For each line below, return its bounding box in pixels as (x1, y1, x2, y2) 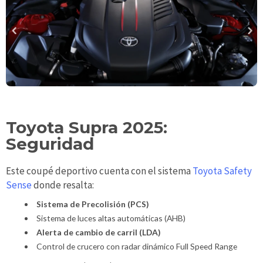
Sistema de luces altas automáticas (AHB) (36, 213, 186, 224)
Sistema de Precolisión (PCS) (36, 199, 149, 210)
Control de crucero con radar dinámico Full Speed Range (36, 241, 237, 252)
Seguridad (6, 134, 94, 154)
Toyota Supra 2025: (6, 117, 167, 138)
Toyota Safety (191, 164, 252, 177)
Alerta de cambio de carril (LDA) (36, 227, 161, 238)
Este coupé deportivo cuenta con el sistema (6, 164, 191, 177)
